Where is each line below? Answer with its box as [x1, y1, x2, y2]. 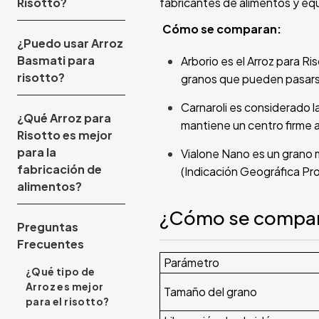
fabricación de [17, 162, 102, 177]
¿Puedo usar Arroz [17, 36, 123, 51]
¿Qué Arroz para [17, 110, 111, 126]
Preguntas [17, 219, 78, 235]
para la [17, 145, 56, 160]
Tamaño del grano [164, 284, 257, 300]
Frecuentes [17, 236, 84, 252]
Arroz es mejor [26, 280, 104, 293]
